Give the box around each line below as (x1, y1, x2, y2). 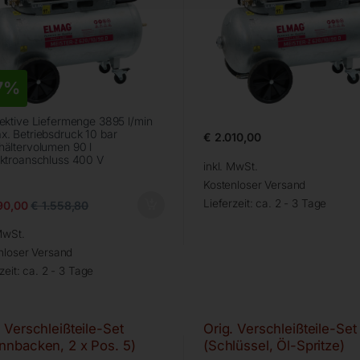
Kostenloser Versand (202, 178, 306, 192)
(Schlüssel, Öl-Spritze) (202, 337, 345, 354)
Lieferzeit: (202, 197, 256, 211)
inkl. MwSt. (202, 160, 258, 174)
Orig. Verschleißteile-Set (202, 321, 357, 337)
